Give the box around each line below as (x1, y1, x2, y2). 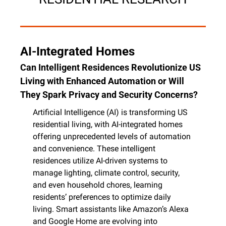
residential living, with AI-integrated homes (33, 119, 183, 129)
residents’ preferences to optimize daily (33, 192, 171, 202)
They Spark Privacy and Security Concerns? (20, 89, 198, 100)
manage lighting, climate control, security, (33, 167, 180, 178)
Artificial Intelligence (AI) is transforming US (33, 107, 188, 117)
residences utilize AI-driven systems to (33, 155, 167, 165)
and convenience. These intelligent (33, 143, 155, 153)
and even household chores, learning (33, 180, 162, 190)
